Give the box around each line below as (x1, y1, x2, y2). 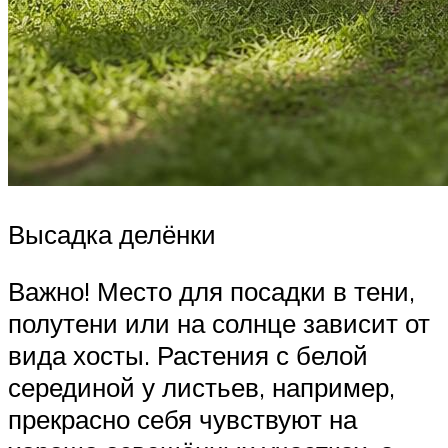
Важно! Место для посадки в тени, (8, 275, 415, 308)
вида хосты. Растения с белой (8, 339, 368, 372)
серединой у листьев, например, (8, 371, 395, 404)
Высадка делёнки (8, 217, 216, 250)
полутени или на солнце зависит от (8, 307, 430, 340)
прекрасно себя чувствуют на (8, 403, 357, 436)
